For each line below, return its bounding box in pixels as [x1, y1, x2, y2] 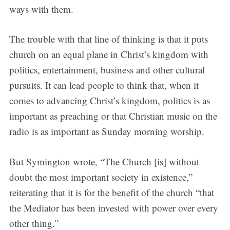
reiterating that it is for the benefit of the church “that [9, 185, 214, 199]
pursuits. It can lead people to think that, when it [9, 79, 199, 92]
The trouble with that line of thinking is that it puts [9, 32, 208, 46]
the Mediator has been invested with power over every [9, 201, 218, 214]
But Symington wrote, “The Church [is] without [9, 155, 199, 168]
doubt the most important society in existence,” [9, 170, 193, 183]
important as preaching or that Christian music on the [9, 109, 217, 123]
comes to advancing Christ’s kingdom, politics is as [9, 94, 210, 107]
